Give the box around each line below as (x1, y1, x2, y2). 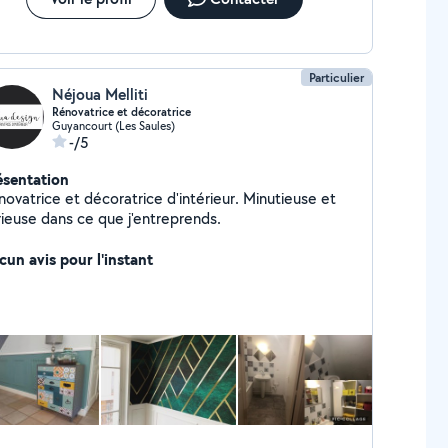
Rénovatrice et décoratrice (51, 104, 191, 120)
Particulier (309, 69, 365, 86)
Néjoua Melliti (51, 84, 148, 105)
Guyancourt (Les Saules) (51, 118, 175, 133)
